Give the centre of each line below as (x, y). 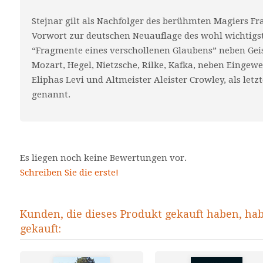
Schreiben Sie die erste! (69, 173)
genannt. (51, 95)
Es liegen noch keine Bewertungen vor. (103, 158)
